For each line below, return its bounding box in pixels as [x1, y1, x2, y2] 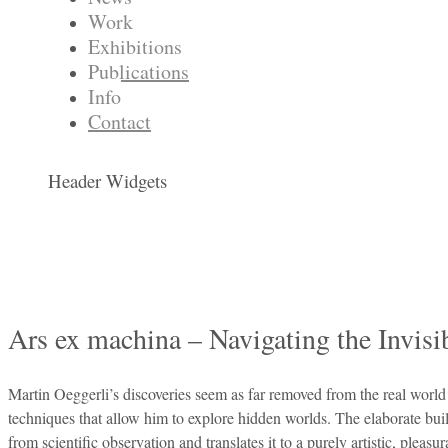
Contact [88, 108, 151, 136]
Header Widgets [48, 168, 167, 194]
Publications [88, 58, 189, 86]
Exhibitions [88, 33, 182, 61]
